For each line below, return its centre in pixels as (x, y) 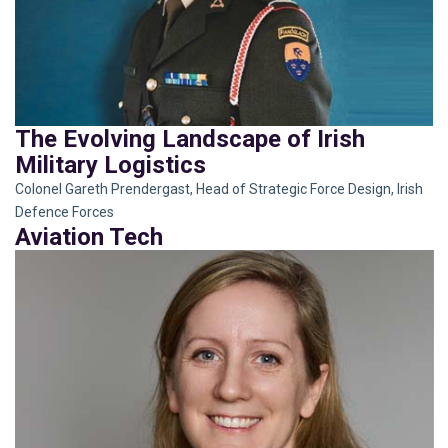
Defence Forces (64, 208)
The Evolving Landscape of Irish (190, 135)
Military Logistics (110, 161)
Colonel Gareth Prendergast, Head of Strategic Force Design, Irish (219, 185)
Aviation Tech (89, 233)
